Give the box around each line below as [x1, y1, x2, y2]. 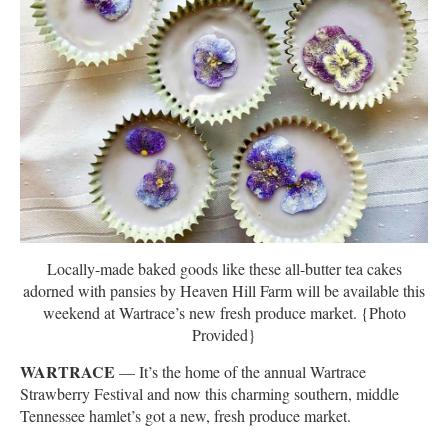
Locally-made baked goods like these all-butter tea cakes [46, 258, 402, 280]
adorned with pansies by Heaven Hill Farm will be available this [23, 280, 425, 302]
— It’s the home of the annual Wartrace [115, 361, 366, 383]
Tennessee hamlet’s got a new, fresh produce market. [20, 405, 351, 427]
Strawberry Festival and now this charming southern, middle [20, 383, 399, 405]
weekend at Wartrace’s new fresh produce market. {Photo [42, 302, 406, 324]
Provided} [192, 324, 256, 346]
